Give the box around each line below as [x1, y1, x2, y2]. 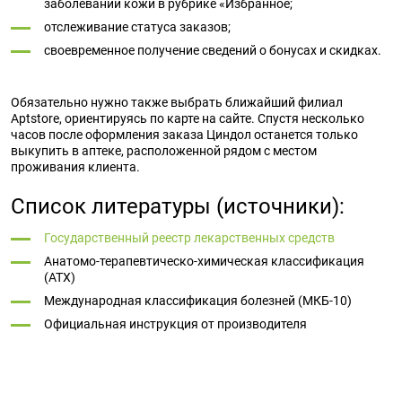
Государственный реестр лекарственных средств [44, 231, 335, 245]
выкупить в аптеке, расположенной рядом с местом [11, 144, 317, 158]
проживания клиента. [11, 160, 140, 174]
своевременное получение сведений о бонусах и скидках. [44, 43, 381, 57]
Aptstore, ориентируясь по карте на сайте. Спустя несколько [11, 111, 364, 126]
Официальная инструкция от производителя [44, 317, 307, 331]
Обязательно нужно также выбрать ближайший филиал [11, 95, 343, 109]
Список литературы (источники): [11, 194, 345, 219]
